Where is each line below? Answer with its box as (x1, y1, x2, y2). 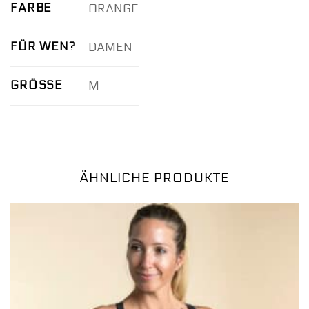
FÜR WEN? (10, 39, 76, 54)
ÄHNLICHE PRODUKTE (79, 170, 230, 186)
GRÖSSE (10, 78, 55, 93)
